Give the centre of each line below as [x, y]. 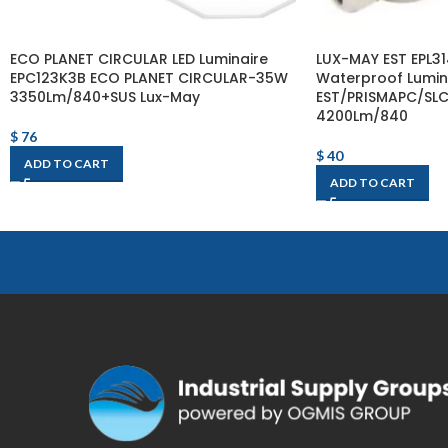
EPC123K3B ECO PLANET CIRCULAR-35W [149, 78]
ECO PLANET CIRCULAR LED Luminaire [139, 59]
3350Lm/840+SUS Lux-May [105, 97]
